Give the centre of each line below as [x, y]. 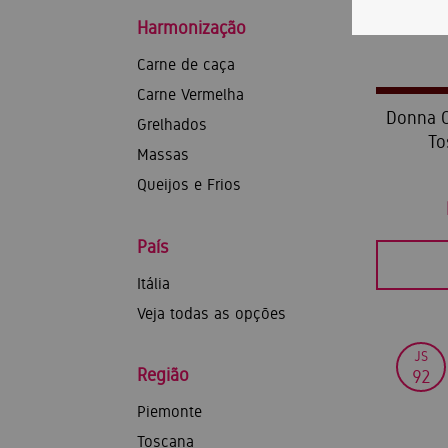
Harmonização [191, 27]
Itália [153, 283]
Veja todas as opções [211, 313]
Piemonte [169, 411]
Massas [163, 154]
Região [163, 374]
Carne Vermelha [190, 94]
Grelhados [172, 124]
